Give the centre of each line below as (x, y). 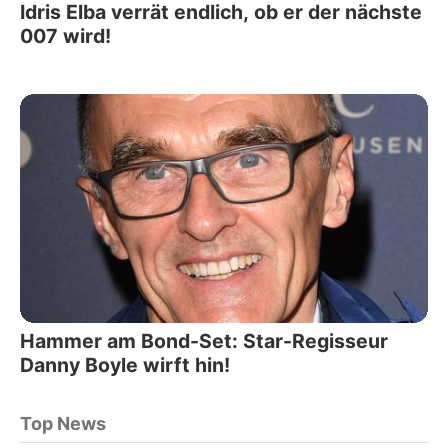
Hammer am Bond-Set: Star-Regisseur (204, 341)
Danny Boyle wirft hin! (125, 365)
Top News (63, 424)
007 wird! (65, 35)
